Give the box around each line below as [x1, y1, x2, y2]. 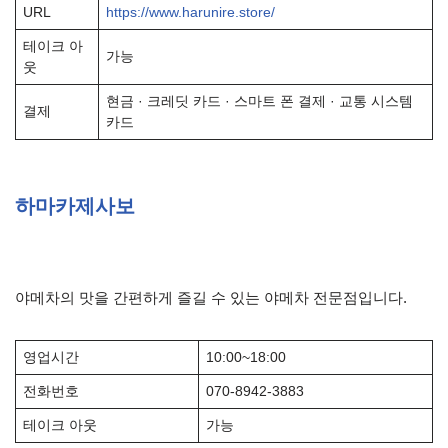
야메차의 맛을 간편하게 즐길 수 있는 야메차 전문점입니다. [15, 289, 407, 306]
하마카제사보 [15, 195, 135, 217]
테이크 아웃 [22, 418, 97, 433]
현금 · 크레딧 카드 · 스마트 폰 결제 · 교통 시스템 [105, 94, 413, 109]
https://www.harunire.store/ [105, 5, 275, 20]
